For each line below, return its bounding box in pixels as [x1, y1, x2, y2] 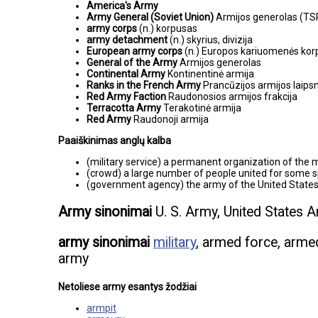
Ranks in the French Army [87, 79, 203, 91]
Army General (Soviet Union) [87, 11, 216, 23]
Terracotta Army [87, 102, 163, 114]
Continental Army [87, 67, 168, 79]
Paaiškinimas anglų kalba [58, 134, 171, 146]
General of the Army [87, 56, 180, 68]
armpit [87, 302, 116, 314]
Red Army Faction [87, 90, 168, 102]
